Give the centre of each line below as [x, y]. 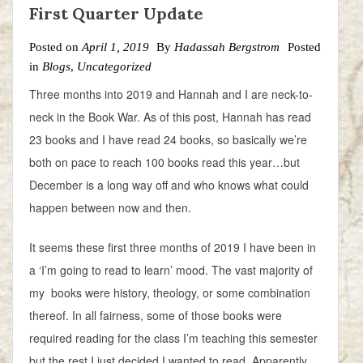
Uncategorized [114, 67]
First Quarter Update [116, 14]
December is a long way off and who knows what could [169, 185]
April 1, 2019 [115, 47]
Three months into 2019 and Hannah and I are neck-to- [171, 94]
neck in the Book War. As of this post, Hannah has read [170, 117]
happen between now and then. [110, 208]
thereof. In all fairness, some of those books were [156, 316]
